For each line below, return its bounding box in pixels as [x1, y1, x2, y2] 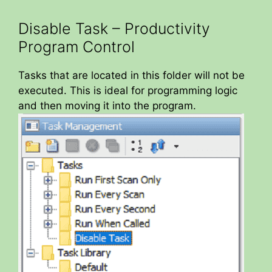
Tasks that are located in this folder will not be [18, 69, 245, 81]
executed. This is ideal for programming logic [18, 84, 237, 97]
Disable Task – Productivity [18, 19, 210, 38]
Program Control [18, 37, 135, 56]
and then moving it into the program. [18, 99, 196, 112]
